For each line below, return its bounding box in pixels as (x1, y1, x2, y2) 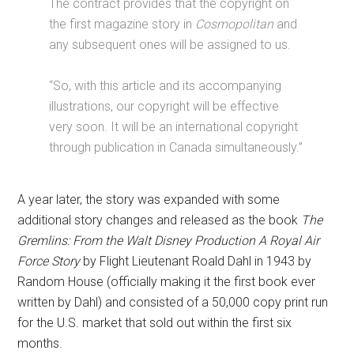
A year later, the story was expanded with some (17, 192, 281, 208)
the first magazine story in (49, 17, 196, 32)
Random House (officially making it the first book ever (17, 274, 316, 290)
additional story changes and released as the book (17, 213, 302, 228)
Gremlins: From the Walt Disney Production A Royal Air (17, 233, 320, 249)
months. (17, 336, 63, 352)
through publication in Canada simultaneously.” (49, 140, 303, 156)
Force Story (17, 254, 84, 269)
